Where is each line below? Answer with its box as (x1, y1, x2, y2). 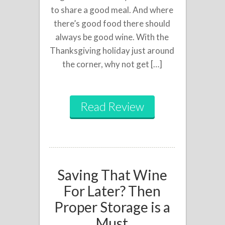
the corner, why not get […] (62, 58, 162, 69)
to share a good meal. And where (51, 4, 174, 15)
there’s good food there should (54, 18, 171, 29)
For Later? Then (63, 182, 161, 199)
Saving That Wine (57, 166, 167, 183)
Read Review (80, 99, 144, 114)
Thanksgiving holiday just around (50, 45, 175, 56)
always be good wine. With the (55, 31, 169, 42)
